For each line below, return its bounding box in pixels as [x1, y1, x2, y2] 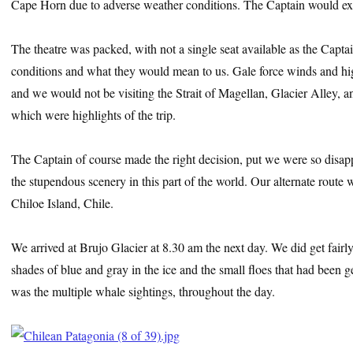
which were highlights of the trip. [11, 106, 176, 123]
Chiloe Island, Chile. [11, 194, 113, 211]
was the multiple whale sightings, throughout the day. [11, 282, 275, 299]
